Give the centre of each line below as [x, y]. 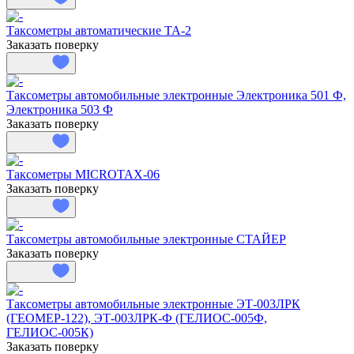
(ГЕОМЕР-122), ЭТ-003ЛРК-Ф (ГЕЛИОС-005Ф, [137, 318]
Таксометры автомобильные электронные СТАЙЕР [146, 239]
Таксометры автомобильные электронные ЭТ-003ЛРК [153, 303]
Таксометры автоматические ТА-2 [99, 30]
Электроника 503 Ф [60, 109]
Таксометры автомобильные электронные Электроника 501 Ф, [176, 95]
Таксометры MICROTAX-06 [83, 174]
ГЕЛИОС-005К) [50, 332]
